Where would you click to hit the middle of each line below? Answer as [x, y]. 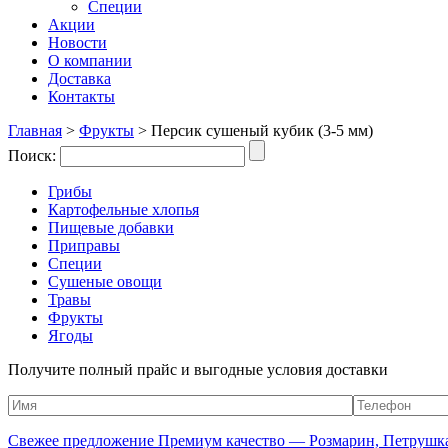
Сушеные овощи [105, 281]
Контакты [81, 96]
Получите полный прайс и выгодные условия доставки [198, 369]
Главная [35, 130]
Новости [77, 42]
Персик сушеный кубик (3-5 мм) [262, 130]
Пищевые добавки [111, 227]
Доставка [79, 78]
